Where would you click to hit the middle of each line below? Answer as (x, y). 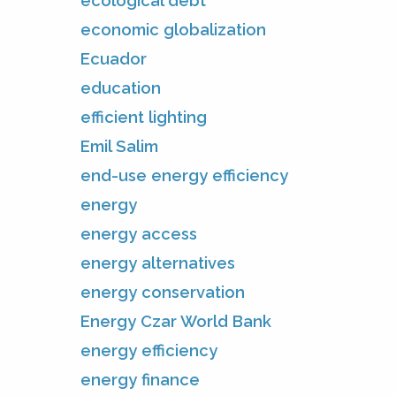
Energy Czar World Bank (176, 321)
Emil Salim (119, 146)
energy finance (140, 379)
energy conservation (163, 292)
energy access (139, 233)
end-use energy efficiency (184, 175)
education (121, 88)
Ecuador (114, 58)
